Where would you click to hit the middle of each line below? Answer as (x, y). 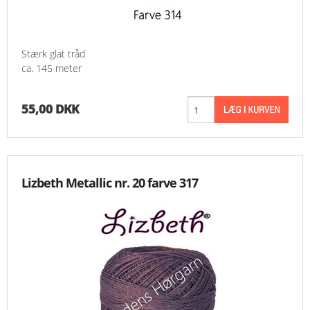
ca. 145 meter (52, 69)
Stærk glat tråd (53, 54)
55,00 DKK (50, 109)
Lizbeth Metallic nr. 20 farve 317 (110, 183)
